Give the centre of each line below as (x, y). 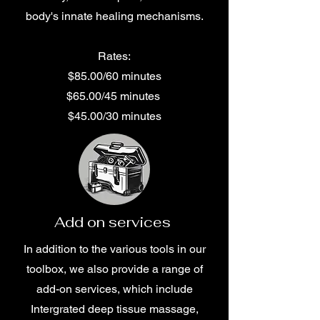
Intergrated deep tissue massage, (114, 309)
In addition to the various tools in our (114, 249)
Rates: (114, 56)
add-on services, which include (114, 289)
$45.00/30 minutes (114, 116)
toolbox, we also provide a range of (114, 269)
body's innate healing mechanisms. (114, 16)
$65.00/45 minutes (114, 96)
